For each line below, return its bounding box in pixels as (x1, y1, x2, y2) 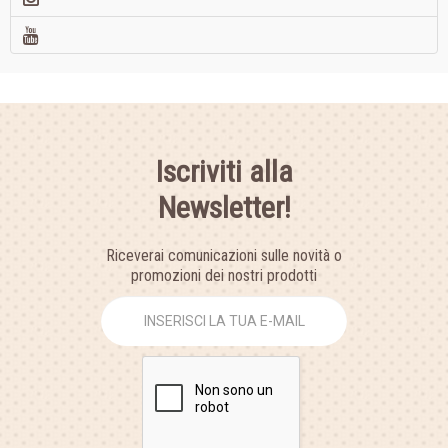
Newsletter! (157, 190, 291, 226)
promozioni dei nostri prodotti (131, 266, 317, 286)
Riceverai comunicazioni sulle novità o (106, 246, 342, 266)
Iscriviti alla (155, 154, 293, 190)
